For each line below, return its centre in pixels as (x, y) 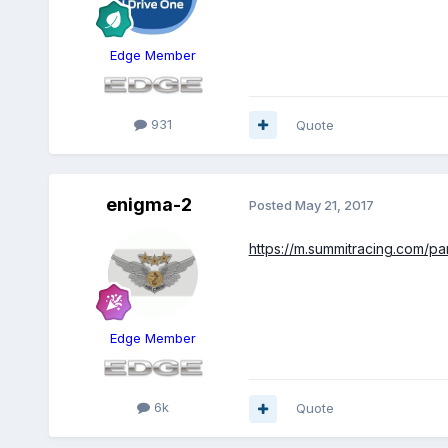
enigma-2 (148, 204)
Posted (271, 205)
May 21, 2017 (334, 205)
